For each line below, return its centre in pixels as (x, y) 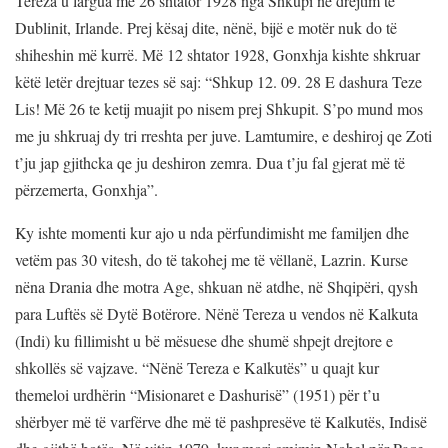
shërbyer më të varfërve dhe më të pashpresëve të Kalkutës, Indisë (221, 421)
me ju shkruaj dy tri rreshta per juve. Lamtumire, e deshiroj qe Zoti (223, 135)
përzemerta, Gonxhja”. (86, 189)
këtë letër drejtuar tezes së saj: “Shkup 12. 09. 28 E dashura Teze (218, 81)
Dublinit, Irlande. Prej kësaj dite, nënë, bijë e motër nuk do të (206, 27)
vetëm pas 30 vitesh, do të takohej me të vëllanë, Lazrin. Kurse (211, 259)
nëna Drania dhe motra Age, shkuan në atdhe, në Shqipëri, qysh (216, 286)
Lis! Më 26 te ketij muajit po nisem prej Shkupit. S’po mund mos (219, 108)
